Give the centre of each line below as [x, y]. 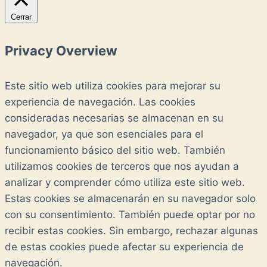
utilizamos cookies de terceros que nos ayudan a [122, 166]
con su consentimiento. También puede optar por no [130, 214]
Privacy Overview [61, 50]
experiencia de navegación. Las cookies [100, 102]
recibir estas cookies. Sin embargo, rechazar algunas [131, 230]
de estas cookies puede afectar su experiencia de [124, 246]
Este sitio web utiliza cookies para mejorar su [113, 86]
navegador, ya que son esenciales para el [104, 134]
